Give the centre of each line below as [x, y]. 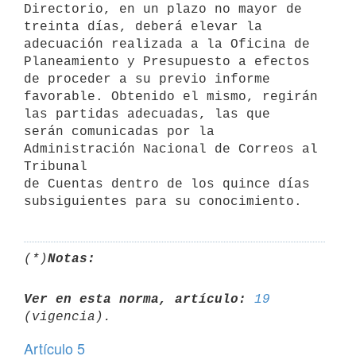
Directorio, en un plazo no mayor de [163, 9]
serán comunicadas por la [119, 132]
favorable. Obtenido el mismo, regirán [171, 97]
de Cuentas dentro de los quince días [167, 184]
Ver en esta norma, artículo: [135, 299]
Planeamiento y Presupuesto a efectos [167, 62]
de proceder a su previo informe [147, 79]
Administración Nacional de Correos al [171, 149]
